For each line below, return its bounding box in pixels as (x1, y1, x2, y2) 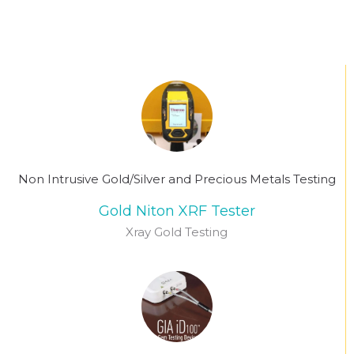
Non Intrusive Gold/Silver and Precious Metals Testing (17, 171, 336, 186)
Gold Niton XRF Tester (98, 202, 255, 220)
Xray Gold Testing (126, 224, 228, 239)
